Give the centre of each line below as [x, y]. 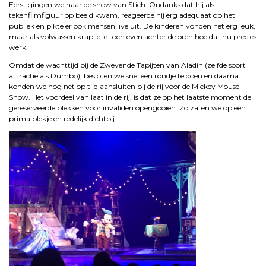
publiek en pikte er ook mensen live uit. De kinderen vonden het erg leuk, [132, 26]
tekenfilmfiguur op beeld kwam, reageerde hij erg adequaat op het [122, 15]
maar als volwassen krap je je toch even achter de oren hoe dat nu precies [133, 36]
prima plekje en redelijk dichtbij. [63, 118]
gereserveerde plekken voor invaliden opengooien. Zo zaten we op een [127, 107]
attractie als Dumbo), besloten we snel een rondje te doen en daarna [124, 75]
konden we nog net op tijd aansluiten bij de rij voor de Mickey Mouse [124, 86]
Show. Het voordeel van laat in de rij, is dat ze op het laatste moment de [130, 97]
